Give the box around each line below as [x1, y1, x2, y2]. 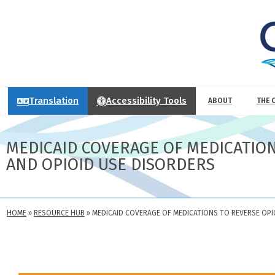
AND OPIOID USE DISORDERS [6, 155, 215, 174]
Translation [28, 95, 79, 106]
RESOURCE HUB [34, 209, 85, 217]
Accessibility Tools [106, 95, 187, 106]
